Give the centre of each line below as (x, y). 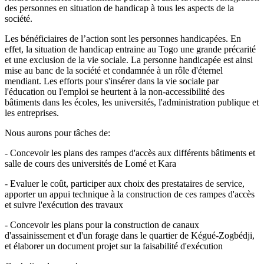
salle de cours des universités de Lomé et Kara (92, 164)
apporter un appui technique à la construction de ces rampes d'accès (130, 194)
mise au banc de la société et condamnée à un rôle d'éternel (114, 71)
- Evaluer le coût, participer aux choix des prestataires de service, (125, 184)
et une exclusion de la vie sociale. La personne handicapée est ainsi (129, 60)
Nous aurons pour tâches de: (57, 133)
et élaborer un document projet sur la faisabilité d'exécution (115, 246)
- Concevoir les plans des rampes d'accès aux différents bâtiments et (130, 153)
